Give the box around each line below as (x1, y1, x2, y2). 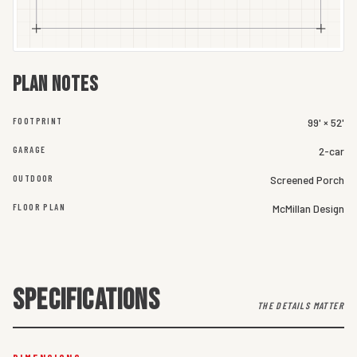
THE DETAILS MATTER (257, 300, 344, 312)
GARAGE (13, 144, 46, 155)
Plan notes (13, 73, 98, 98)
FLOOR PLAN (13, 202, 65, 213)
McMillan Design (273, 202, 344, 216)
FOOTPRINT (13, 116, 63, 127)
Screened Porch (270, 173, 344, 187)
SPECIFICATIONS (13, 284, 160, 319)
